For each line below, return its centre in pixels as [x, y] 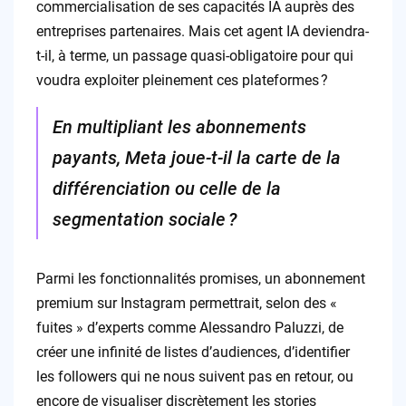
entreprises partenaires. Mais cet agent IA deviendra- [202, 32]
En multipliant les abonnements [179, 127]
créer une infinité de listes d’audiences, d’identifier [193, 353]
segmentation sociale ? [145, 220]
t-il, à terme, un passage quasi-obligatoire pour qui [194, 56]
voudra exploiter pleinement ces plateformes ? [182, 81]
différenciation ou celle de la [166, 189]
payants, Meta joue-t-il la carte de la [196, 158]
